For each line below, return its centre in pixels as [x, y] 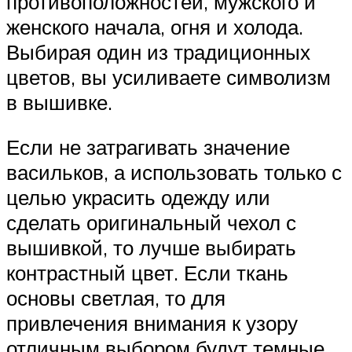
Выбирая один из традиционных [158, 51]
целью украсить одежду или [138, 198]
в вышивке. [59, 102]
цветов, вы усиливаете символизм [169, 77]
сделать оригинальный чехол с [151, 223]
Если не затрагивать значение [148, 147]
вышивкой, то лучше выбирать [151, 248]
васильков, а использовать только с [174, 172]
